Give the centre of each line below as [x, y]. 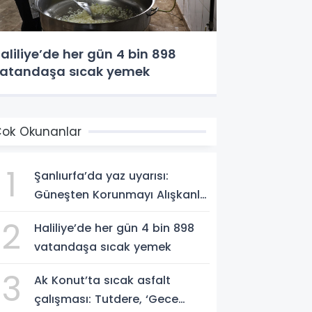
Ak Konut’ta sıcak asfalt [103, 280]
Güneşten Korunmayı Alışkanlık [122, 194]
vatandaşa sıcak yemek [103, 247]
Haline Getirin [72, 213]
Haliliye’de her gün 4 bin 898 [115, 228]
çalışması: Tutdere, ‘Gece [107, 299]
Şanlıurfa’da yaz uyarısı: [102, 175]
